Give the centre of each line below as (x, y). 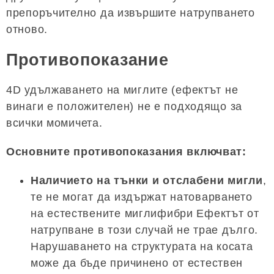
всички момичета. (54, 123)
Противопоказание (87, 60)
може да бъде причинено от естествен (137, 263)
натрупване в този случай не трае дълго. (145, 230)
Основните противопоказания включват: (126, 152)
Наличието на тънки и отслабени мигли (147, 181)
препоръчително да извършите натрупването (131, 13)
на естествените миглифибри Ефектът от (145, 214)
